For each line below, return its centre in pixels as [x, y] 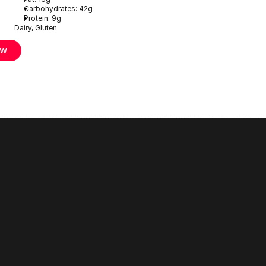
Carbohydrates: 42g [58, 8]
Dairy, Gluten [36, 27]
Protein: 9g [42, 18]
